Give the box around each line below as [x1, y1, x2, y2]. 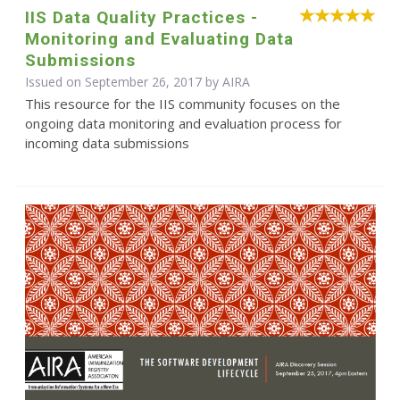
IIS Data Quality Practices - [24, 7, 258, 29]
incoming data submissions [24, 134, 189, 153]
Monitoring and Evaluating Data [24, 29, 294, 50]
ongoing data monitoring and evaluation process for [24, 114, 342, 133]
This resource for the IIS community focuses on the [24, 95, 340, 113]
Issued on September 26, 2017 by [24, 73, 222, 91]
